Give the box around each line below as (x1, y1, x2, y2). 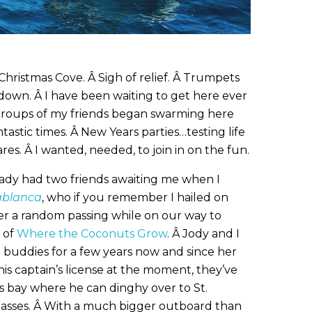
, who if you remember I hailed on (42, 191, 229, 205)
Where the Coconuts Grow (17, 227, 168, 241)
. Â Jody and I (167, 227, 240, 241)
